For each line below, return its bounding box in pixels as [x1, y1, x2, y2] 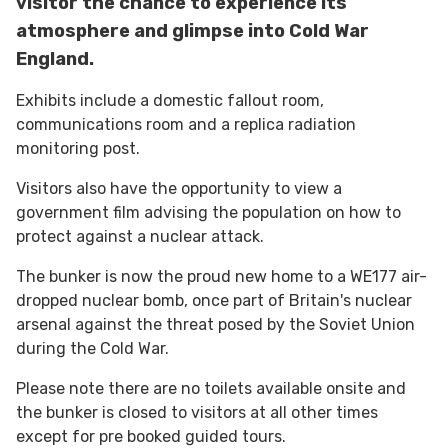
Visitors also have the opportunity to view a [16, 178, 342, 198]
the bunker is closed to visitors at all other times [16, 402, 378, 422]
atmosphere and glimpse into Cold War [16, 19, 369, 42]
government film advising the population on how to [16, 202, 401, 222]
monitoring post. [16, 138, 140, 158]
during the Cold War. [16, 338, 169, 358]
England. [16, 47, 94, 70]
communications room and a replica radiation [16, 114, 356, 134]
